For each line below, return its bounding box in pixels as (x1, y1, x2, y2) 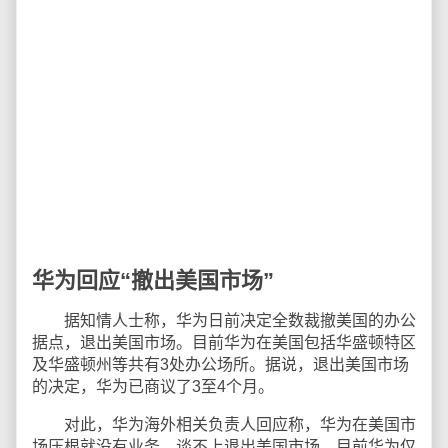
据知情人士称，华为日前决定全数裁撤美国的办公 (32, 312, 416, 329)
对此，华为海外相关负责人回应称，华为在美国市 (32, 416, 416, 433)
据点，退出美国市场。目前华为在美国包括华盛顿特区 (32, 334, 416, 351)
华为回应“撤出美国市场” (32, 268, 274, 293)
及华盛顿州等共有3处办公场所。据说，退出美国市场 (32, 356, 409, 373)
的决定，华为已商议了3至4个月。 (32, 378, 274, 395)
